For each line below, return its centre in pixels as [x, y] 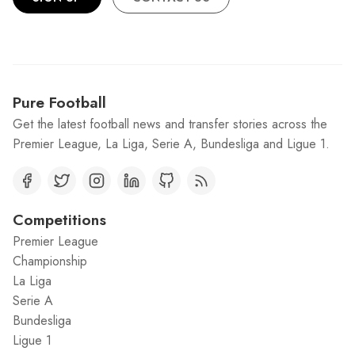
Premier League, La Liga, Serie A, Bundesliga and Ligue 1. [171, 144]
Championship [50, 261]
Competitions [59, 220]
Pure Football [59, 103]
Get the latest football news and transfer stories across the [170, 124]
